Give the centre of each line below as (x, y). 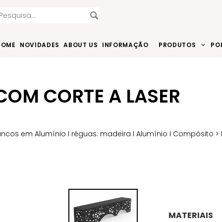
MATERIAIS (191, 215)
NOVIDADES (40, 45)
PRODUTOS (177, 45)
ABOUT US (81, 45)
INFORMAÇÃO (125, 45)
